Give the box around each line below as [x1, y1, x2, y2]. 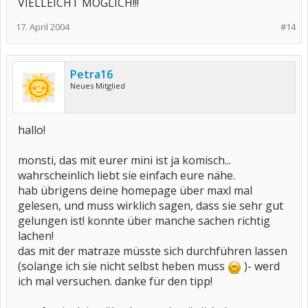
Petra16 [70, 67, 113, 82]
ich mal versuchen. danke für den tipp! [18, 274, 212, 289]
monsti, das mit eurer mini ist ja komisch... [18, 153, 231, 168]
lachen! [18, 228, 54, 243]
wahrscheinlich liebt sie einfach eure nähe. [18, 168, 235, 183]
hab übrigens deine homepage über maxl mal [18, 183, 252, 198]
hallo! [18, 122, 45, 137]
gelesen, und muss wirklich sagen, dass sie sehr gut [18, 198, 283, 213]
